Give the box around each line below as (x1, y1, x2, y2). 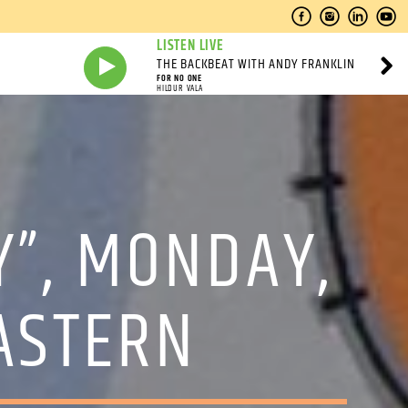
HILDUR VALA (157, 81, 203, 96)
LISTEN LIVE (157, 35, 224, 57)
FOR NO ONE (157, 71, 202, 86)
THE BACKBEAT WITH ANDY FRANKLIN (157, 53, 355, 76)
